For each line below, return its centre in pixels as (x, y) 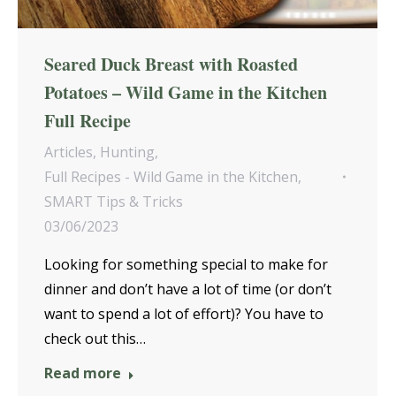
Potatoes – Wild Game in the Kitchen (186, 93)
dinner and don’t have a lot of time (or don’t (188, 289)
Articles (69, 152)
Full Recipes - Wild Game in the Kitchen (171, 177)
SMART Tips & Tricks (114, 202)
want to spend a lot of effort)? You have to (184, 314)
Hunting (127, 152)
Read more (83, 373)
